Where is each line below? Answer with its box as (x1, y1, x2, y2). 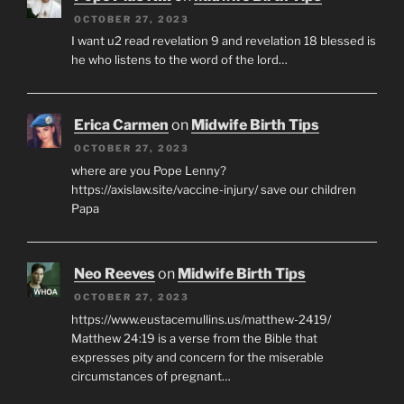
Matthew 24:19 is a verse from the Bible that (70, 330, 317, 345)
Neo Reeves (74, 265, 155, 283)
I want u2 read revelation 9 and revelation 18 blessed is (70, 33, 376, 49)
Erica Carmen (74, 116, 169, 134)
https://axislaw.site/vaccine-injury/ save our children (70, 181, 356, 197)
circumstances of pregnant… (70, 368, 231, 383)
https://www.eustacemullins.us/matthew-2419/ (70, 311, 331, 326)
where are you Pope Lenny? (70, 162, 226, 178)
